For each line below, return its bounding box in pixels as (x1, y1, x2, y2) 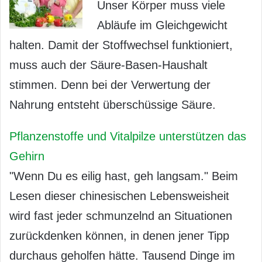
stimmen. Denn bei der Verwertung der (9, 78, 211, 91)
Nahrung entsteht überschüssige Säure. (9, 98, 216, 111)
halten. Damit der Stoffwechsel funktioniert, (9, 38, 233, 51)
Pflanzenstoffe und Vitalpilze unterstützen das (9, 129, 246, 143)
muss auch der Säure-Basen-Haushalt (9, 58, 208, 71)
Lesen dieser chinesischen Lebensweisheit (9, 189, 229, 202)
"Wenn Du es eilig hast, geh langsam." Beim (9, 169, 238, 182)
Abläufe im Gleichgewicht (97, 18, 227, 32)
